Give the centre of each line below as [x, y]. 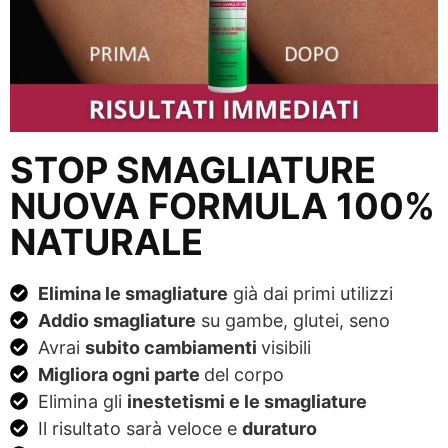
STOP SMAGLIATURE [193, 169]
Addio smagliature [116, 320]
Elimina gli [82, 401]
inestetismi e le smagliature [246, 401]
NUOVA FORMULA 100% [222, 205]
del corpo [243, 374]
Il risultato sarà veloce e [139, 428]
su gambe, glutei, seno [292, 320]
